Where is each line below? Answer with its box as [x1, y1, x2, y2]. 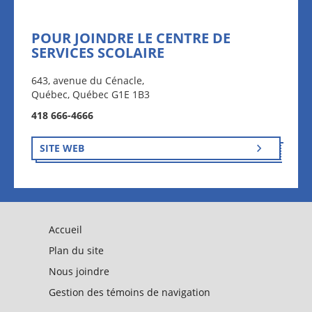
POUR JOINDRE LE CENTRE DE [31, 29, 231, 47]
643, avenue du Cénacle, [31, 74, 144, 87]
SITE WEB [40, 141, 84, 155]
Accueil [49, 223, 82, 236]
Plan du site [49, 244, 104, 257]
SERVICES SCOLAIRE [31, 43, 164, 62]
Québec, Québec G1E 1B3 [31, 88, 150, 101]
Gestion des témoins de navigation [49, 286, 210, 299]
